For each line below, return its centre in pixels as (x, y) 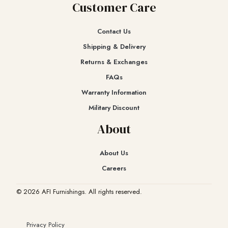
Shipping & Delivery (114, 47)
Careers (114, 168)
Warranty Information (114, 93)
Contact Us (114, 32)
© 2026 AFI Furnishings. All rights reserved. (79, 192)
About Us (114, 153)
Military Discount (114, 108)
